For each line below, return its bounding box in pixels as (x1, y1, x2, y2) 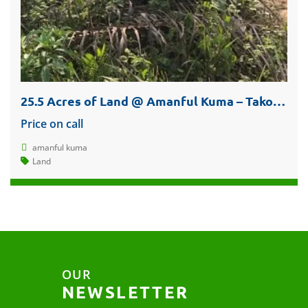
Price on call (21, 115, 83, 131)
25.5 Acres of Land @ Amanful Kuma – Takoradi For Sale (273, 92, 285, 109)
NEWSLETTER (61, 280, 189, 302)
